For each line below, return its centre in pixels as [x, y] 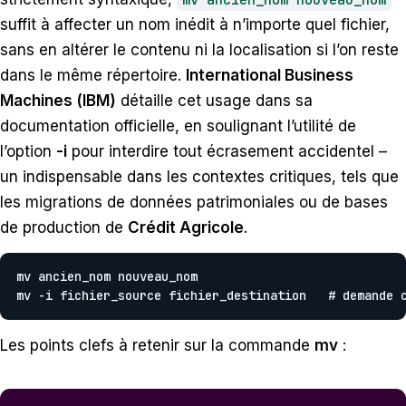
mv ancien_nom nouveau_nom [107, 276]
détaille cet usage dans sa [214, 100]
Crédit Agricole [186, 227]
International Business [270, 75]
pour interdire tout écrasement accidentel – [227, 151]
